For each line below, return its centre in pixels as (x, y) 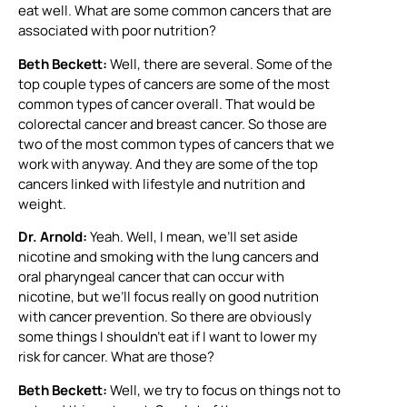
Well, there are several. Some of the (220, 64)
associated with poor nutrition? (117, 31)
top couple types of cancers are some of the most (174, 84)
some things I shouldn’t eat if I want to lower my (168, 337)
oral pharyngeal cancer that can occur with (151, 277)
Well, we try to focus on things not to (224, 390)
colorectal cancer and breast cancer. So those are (173, 124)
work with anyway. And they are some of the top (168, 164)
